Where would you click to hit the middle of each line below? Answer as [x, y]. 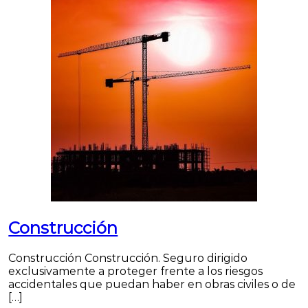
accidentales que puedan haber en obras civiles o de [152, 284]
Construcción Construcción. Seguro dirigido [128, 258]
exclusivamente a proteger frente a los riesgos [136, 271]
